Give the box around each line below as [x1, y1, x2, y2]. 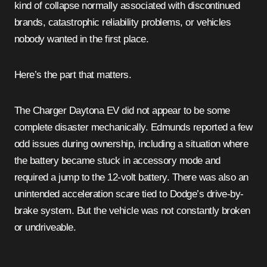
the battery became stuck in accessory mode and [14, 155, 221, 167]
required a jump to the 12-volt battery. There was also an [14, 172, 249, 184]
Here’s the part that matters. [14, 69, 132, 81]
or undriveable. [14, 222, 76, 234]
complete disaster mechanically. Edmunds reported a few [14, 122, 253, 133]
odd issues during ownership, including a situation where [14, 138, 249, 150]
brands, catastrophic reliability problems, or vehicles [14, 17, 231, 29]
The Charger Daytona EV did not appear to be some [14, 105, 230, 117]
